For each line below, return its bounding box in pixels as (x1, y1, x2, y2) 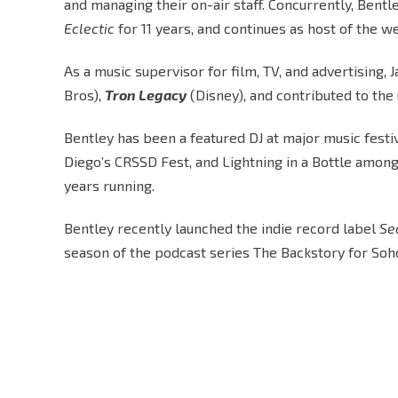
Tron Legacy (105, 86, 187, 103)
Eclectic (64, 20, 118, 36)
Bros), (64, 86, 105, 103)
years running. (64, 177, 155, 194)
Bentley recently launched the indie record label (64, 219, 379, 236)
